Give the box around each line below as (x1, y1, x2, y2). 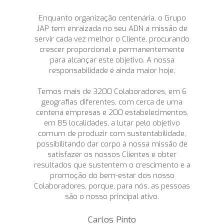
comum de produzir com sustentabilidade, (38, 128, 186, 138)
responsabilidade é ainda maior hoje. (49, 65, 175, 75)
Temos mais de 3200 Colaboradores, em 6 (37, 86, 186, 96)
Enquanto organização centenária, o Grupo (38, 12, 186, 23)
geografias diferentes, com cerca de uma (41, 96, 182, 107)
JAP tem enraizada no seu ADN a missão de (36, 23, 187, 33)
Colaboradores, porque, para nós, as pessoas (34, 180, 190, 191)
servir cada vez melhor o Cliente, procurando (34, 33, 189, 44)
